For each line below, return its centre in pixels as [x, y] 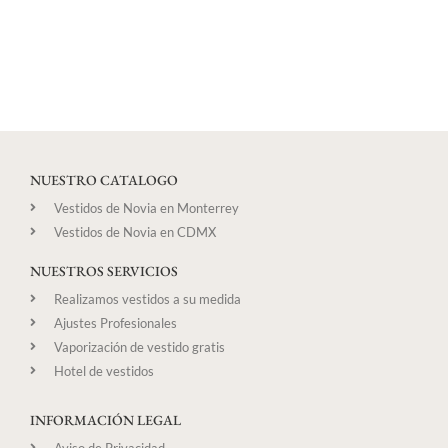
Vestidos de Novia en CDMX [135, 231]
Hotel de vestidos [104, 370]
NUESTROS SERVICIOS [104, 270]
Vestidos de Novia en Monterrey [146, 207]
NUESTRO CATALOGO [104, 179]
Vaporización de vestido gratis [139, 346]
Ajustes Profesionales [115, 322]
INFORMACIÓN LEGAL [105, 419]
